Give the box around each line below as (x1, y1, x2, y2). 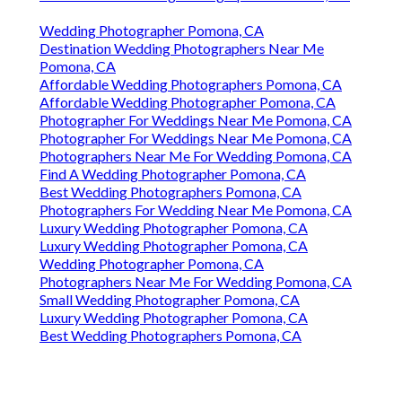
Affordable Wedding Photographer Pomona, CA (39, 93, 336, 111)
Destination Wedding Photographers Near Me (39, 39, 324, 57)
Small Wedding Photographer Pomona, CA (39, 291, 300, 309)
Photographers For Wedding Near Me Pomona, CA (39, 201, 352, 219)
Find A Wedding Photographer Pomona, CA (39, 165, 306, 183)
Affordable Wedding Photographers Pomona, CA (39, 75, 342, 93)
